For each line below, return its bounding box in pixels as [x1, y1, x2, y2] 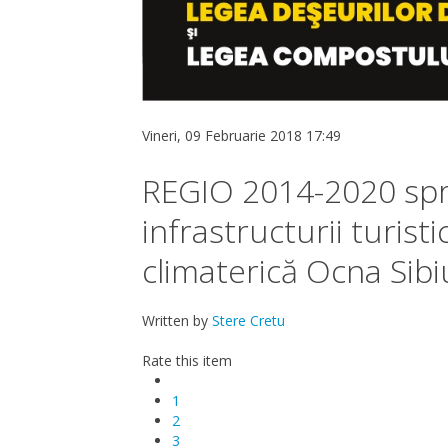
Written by [142, 310, 212, 330]
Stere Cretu [212, 310, 285, 330]
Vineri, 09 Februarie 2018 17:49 [142, 125, 341, 145]
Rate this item [142, 350, 232, 370]
